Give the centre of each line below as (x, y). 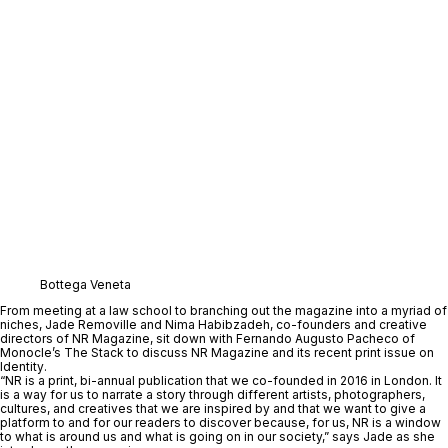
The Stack (94, 352)
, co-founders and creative (348, 324)
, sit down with (193, 338)
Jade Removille (91, 324)
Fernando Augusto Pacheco (317, 338)
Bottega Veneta (85, 284)
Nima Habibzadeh (217, 324)
